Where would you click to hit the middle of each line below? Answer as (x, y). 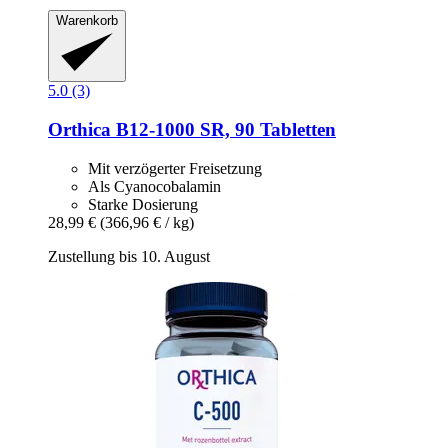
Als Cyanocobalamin (154, 186)
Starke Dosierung (143, 204)
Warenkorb (87, 20)
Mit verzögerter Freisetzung (175, 168)
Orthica (79, 129)
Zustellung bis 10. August (129, 256)
